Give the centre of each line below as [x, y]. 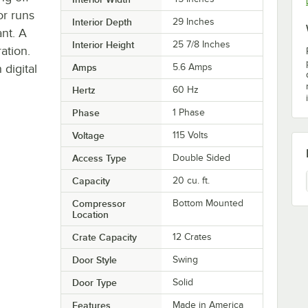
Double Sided [202, 157]
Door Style [94, 260]
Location [90, 214]
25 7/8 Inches [202, 44]
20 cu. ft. [191, 180]
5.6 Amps [193, 67]
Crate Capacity [104, 237]
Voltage [88, 135]
